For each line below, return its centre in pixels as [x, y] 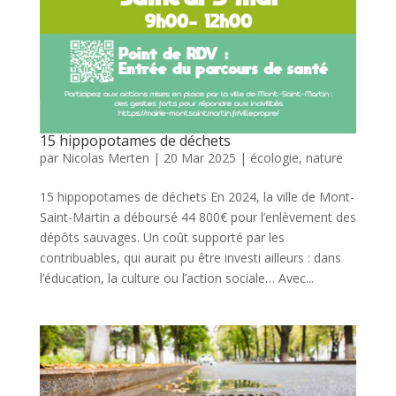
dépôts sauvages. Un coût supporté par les [162, 238]
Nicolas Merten [105, 158]
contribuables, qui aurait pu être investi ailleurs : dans [190, 258]
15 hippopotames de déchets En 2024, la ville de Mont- [197, 197]
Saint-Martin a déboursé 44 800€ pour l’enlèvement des [198, 217]
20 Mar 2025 [199, 158]
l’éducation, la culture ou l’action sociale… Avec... [176, 278]
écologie [274, 158]
